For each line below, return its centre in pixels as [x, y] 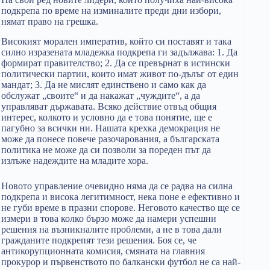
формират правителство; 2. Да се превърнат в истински [116, 63]
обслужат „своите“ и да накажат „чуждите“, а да [101, 95]
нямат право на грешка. [50, 21]
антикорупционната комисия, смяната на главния [103, 251]
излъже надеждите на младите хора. [75, 160]
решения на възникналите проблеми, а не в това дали [111, 229]
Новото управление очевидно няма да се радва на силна [117, 186]
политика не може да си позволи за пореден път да [106, 149]
